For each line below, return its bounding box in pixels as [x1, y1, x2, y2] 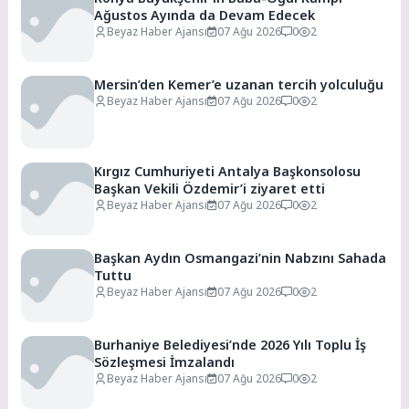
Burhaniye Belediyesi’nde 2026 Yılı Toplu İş [94, 336, 367, 354]
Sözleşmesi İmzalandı [94, 353, 236, 372]
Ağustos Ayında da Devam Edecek [94, 6, 316, 25]
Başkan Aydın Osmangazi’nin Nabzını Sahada [94, 249, 387, 267]
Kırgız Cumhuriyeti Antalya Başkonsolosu [94, 163, 362, 181]
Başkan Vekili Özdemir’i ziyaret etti [94, 180, 326, 198]
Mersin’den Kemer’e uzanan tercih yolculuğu [94, 76, 384, 94]
